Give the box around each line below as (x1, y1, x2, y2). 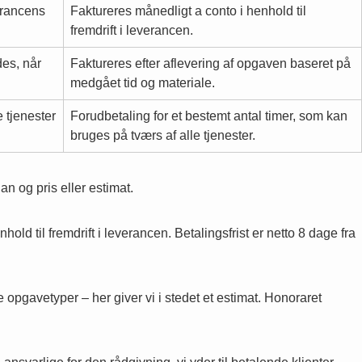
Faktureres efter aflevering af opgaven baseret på (70, 56, 351, 70)
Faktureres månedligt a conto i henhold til (70, 3, 306, 18)
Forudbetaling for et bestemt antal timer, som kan (70, 108, 347, 123)
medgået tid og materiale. (70, 75, 215, 90)
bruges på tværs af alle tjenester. (70, 128, 255, 142)
